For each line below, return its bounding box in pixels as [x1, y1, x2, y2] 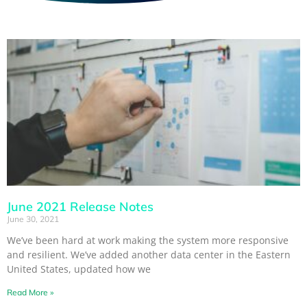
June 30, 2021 [7, 213, 59, 224]
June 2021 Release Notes [7, 198, 153, 214]
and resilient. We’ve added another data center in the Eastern [7, 247, 291, 261]
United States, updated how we [7, 262, 151, 275]
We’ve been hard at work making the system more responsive [7, 233, 288, 247]
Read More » [7, 286, 53, 297]
